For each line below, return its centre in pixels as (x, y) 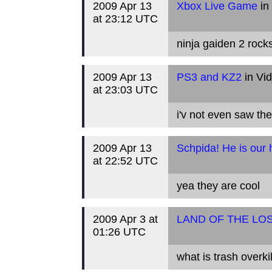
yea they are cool (218, 186)
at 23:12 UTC (125, 19)
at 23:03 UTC (125, 90)
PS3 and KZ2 (209, 77)
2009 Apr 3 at (125, 219)
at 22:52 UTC (125, 161)
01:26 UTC (119, 232)
